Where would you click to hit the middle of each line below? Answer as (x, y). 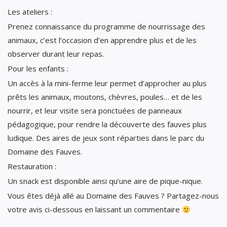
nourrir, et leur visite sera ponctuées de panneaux (95, 110)
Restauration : (32, 166)
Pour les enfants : (38, 68)
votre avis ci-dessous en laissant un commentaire (95, 209)
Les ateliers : (30, 12)
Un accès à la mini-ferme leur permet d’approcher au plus (107, 83)
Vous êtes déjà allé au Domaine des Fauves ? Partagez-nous (113, 196)
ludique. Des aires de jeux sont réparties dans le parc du (106, 138)
